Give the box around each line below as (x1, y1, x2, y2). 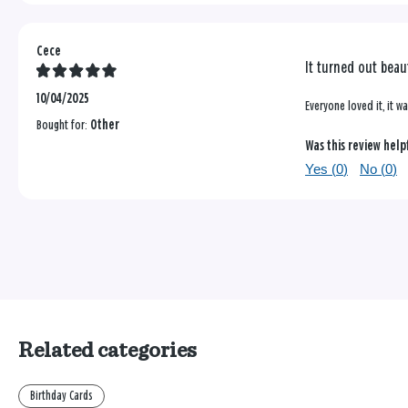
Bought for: (36, 118, 90, 133)
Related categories (18, 340, 197, 362)
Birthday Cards (30, 389, 93, 403)
